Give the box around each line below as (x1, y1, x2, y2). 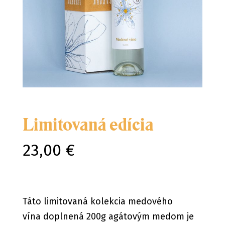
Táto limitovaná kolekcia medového (22, 196, 173, 207)
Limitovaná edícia (22, 114, 154, 136)
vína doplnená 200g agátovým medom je (22, 211, 194, 222)
